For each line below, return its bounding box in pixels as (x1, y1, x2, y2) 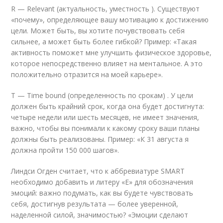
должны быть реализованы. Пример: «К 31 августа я (11, 134, 189, 144)
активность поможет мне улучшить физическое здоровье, (11, 48, 212, 57)
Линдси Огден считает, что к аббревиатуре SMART (11, 166, 185, 176)
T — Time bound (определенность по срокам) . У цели (11, 91, 194, 100)
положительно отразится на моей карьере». (11, 70, 163, 79)
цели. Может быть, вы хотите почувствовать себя (11, 26, 185, 35)
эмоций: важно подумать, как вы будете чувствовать (11, 188, 194, 198)
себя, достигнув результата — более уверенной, (11, 199, 179, 209)
